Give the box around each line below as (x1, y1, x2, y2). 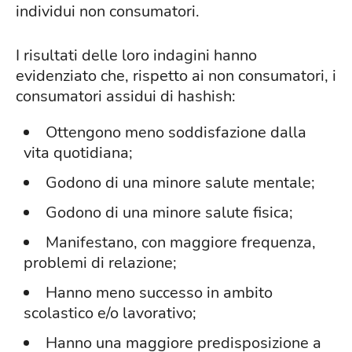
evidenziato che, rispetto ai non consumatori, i (16, 65, 336, 87)
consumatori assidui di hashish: (16, 86, 236, 108)
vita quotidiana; (24, 142, 133, 164)
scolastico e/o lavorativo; (24, 302, 196, 324)
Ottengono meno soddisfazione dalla (46, 122, 306, 144)
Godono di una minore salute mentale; (46, 172, 315, 194)
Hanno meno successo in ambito (46, 282, 273, 304)
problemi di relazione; (24, 252, 177, 274)
